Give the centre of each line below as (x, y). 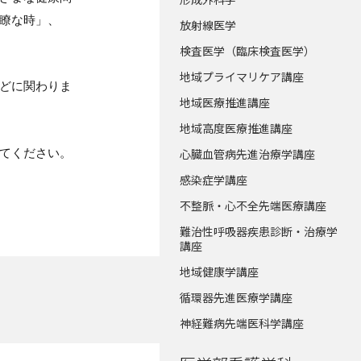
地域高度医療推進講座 (236, 128)
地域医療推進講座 (225, 102)
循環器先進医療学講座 (236, 297)
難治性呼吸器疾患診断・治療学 (259, 231)
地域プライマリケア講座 (242, 77)
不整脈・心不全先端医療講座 (253, 205)
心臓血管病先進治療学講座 (247, 154)
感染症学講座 (214, 180)
